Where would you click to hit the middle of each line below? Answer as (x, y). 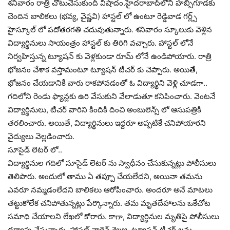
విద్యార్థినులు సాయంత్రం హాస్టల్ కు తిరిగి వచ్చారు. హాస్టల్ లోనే (101, 43)
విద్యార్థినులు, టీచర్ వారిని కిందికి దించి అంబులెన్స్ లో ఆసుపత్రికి (104, 109)
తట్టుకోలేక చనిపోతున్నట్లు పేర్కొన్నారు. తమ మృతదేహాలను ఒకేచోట (109, 203)
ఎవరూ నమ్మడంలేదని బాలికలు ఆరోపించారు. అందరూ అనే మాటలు (110, 189)
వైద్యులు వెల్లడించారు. (41, 136)
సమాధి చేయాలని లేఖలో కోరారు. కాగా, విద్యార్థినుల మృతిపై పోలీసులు (113, 216)
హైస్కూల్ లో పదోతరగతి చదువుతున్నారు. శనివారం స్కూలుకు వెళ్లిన (110, 29)
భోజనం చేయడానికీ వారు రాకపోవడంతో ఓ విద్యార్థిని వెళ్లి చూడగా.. (108, 83)
